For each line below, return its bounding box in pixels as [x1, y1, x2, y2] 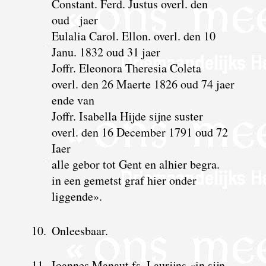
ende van [51, 91, 94, 108]
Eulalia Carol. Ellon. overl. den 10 [51, 27, 216, 44]
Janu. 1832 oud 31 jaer [51, 43, 160, 60]
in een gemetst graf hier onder [51, 172, 197, 188]
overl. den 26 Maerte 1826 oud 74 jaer [51, 75, 235, 92]
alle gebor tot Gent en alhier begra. [51, 156, 220, 172]
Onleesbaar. [51, 222, 108, 239]
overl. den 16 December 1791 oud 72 [51, 123, 228, 140]
